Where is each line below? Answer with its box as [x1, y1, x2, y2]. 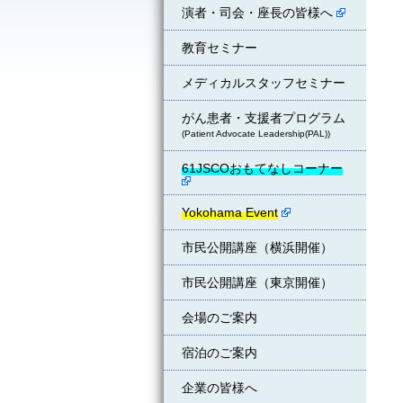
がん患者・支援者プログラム [182, 111, 345, 125]
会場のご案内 [182, 310, 257, 325]
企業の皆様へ [182, 381, 257, 395]
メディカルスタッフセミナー [182, 76, 345, 90]
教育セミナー [182, 40, 257, 55]
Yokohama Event [182, 205, 278, 219]
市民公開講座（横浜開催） [182, 240, 333, 255]
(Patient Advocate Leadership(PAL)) [182, 129, 330, 139]
